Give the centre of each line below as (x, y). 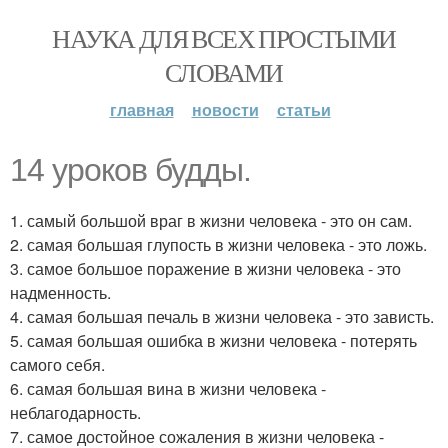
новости (225, 109)
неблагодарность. (75, 412)
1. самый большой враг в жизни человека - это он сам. (211, 220)
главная (141, 109)
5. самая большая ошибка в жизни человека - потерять (213, 340)
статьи (303, 109)
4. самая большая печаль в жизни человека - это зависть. (222, 316)
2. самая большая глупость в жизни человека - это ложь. (218, 244)
